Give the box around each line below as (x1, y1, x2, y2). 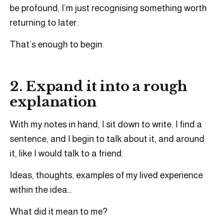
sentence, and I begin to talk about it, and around (10, 134, 204, 144)
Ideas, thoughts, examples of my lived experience (10, 170, 203, 181)
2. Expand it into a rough (10, 78, 187, 95)
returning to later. (10, 17, 78, 28)
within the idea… (10, 185, 72, 195)
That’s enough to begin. (10, 39, 104, 50)
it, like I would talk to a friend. (10, 148, 124, 159)
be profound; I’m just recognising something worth (10, 3, 207, 14)
